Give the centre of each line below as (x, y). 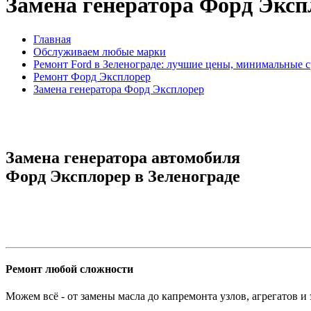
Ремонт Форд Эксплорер (92, 76)
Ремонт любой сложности (69, 269)
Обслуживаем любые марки (100, 51)
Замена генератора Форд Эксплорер (119, 89)
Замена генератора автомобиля (123, 157)
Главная (52, 39)
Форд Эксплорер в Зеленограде (123, 176)
